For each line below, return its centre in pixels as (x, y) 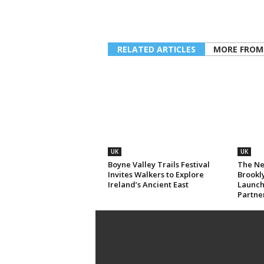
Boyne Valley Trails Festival (159, 164)
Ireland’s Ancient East (148, 184)
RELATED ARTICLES (156, 49)
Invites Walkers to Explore (156, 174)
